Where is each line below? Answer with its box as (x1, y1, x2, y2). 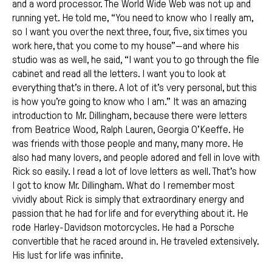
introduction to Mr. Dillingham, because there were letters (12, 110, 247, 122)
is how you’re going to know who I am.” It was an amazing (12, 96, 246, 108)
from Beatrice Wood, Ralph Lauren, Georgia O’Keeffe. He (12, 124, 244, 136)
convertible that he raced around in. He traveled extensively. (12, 236, 259, 248)
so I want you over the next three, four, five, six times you (12, 26, 247, 38)
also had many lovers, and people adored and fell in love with (12, 152, 260, 164)
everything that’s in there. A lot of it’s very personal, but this (12, 82, 257, 94)
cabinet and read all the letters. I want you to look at (12, 68, 226, 80)
